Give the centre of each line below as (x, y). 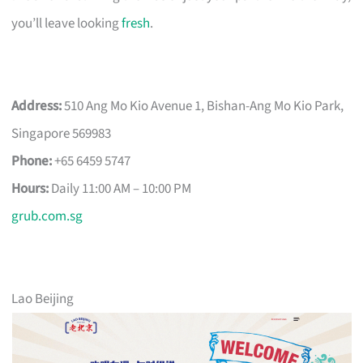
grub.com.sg (47, 216)
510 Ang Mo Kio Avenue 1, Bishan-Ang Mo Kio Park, (203, 106)
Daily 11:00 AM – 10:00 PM (120, 188)
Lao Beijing (43, 299)
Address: (37, 106)
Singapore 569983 (62, 133)
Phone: (32, 161)
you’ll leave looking (67, 23)
